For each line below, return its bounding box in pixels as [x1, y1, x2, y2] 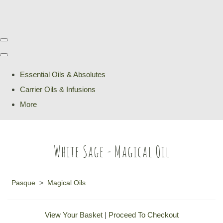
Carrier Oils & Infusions [20, 85, 96, 94]
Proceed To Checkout [108, 211, 179, 219]
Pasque [11, 179, 35, 187]
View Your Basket [44, 211, 103, 219]
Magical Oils [47, 179, 86, 187]
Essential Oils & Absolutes [20, 70, 106, 79]
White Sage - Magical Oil [53, 141, 170, 161]
